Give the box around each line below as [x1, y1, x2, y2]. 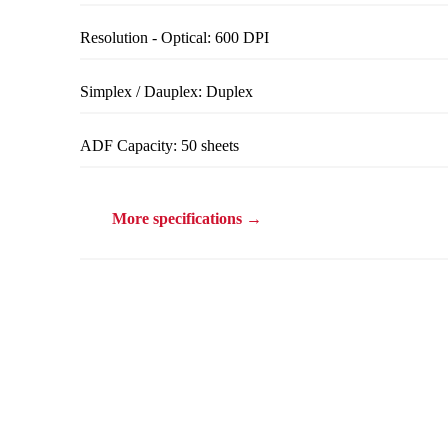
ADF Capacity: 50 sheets [80, 136, 239, 154]
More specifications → [112, 209, 262, 227]
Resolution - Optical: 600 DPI [80, 28, 269, 46]
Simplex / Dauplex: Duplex [80, 82, 253, 100]
